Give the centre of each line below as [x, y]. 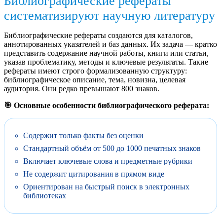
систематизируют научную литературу [110, 15]
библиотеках [45, 195]
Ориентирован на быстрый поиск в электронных [106, 186]
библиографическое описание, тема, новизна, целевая [95, 79]
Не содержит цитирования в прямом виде [94, 174]
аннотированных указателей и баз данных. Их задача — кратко [110, 44]
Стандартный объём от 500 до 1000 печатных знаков [112, 148]
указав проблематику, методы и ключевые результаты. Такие [106, 62]
